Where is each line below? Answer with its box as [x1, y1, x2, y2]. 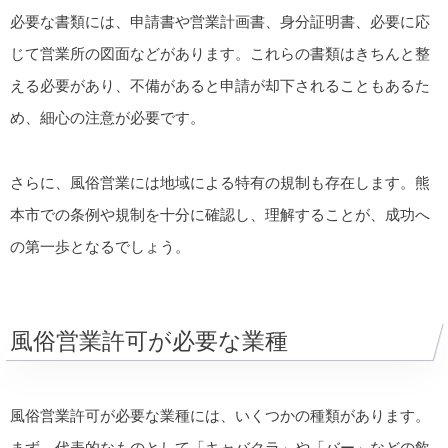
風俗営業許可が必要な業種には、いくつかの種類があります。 [10, 406, 430, 424]
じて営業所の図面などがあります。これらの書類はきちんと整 [10, 45, 430, 63]
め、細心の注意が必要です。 [10, 109, 205, 127]
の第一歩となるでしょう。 [10, 237, 190, 255]
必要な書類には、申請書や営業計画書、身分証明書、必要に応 [10, 13, 430, 31]
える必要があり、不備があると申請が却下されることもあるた [10, 77, 430, 95]
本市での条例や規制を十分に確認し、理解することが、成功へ [10, 205, 430, 223]
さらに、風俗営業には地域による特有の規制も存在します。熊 [10, 173, 430, 191]
